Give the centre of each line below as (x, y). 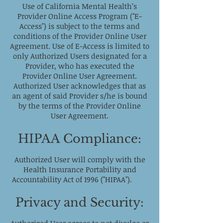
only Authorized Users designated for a (80, 56)
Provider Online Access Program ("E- (80, 16)
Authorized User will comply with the (80, 159)
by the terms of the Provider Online (80, 106)
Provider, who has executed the (80, 66)
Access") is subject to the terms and (80, 26)
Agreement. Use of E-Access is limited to (80, 46)
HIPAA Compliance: (80, 139)
